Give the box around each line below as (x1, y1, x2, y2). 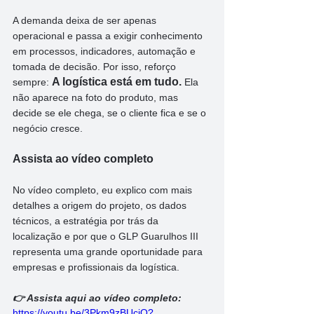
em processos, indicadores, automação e (13, 45, 198, 57)
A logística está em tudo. (52, 75, 184, 88)
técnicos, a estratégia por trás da (13, 214, 161, 226)
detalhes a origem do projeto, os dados (13, 199, 189, 211)
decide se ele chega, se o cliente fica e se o (13, 107, 209, 118)
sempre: (13, 76, 52, 88)
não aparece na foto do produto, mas (13, 91, 181, 103)
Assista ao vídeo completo (13, 152, 153, 165)
